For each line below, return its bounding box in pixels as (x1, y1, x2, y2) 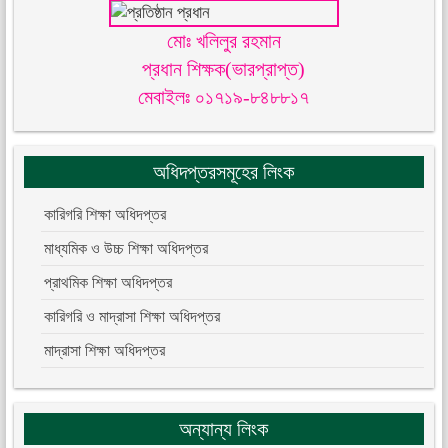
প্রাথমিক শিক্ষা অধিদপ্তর (44, 274, 173, 292)
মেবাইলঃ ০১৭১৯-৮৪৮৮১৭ (138, 86, 310, 109)
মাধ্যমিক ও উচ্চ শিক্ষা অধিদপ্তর (44, 240, 209, 258)
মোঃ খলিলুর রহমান (166, 30, 281, 53)
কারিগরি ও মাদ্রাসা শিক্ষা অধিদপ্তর (44, 308, 221, 326)
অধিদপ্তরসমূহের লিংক (153, 161, 295, 184)
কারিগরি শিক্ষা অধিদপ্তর (44, 206, 167, 224)
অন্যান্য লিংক (179, 418, 269, 441)
